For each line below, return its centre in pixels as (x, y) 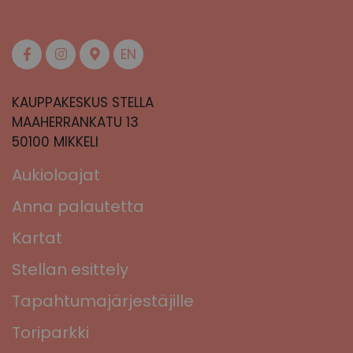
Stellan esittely (70, 269)
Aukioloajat (56, 175)
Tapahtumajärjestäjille (103, 301)
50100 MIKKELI (55, 142)
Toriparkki (50, 332)
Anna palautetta (78, 206)
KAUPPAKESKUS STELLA (83, 103)
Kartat (37, 238)
